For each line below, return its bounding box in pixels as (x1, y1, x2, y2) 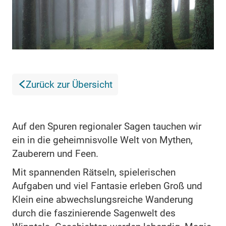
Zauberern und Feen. (12, 147, 98, 159)
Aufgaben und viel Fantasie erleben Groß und (12, 180, 202, 192)
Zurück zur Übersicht (26, 78, 112, 90)
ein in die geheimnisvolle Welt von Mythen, (12, 134, 193, 146)
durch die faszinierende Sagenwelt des (12, 207, 176, 219)
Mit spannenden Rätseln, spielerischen (12, 166, 176, 178)
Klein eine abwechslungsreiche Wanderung (12, 193, 193, 205)
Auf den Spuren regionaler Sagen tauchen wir (12, 120, 201, 132)
